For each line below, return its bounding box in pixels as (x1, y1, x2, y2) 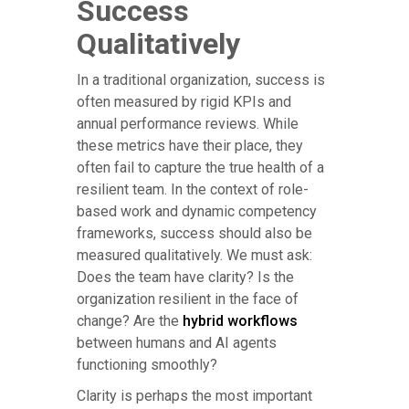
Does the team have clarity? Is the (77, 268, 294, 287)
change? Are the (77, 312, 183, 330)
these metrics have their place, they (77, 137, 303, 155)
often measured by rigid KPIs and (77, 93, 291, 111)
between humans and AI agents (77, 334, 277, 352)
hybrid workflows (183, 312, 298, 330)
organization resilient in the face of (77, 290, 299, 309)
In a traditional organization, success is (77, 71, 325, 89)
